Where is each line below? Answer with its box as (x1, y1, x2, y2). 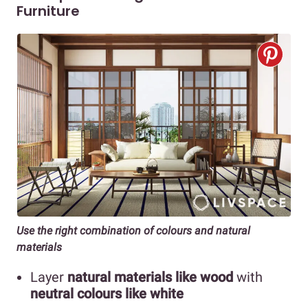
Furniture (16, 1, 80, 21)
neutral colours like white (30, 285, 184, 302)
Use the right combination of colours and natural (16, 223, 250, 237)
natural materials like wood (67, 268, 233, 285)
